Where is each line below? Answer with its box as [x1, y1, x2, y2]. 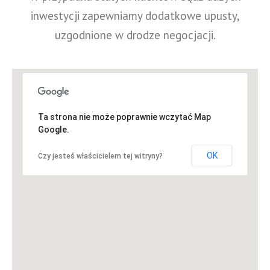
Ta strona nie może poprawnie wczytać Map [37, 111, 211, 122]
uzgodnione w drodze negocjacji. [54, 27, 216, 42]
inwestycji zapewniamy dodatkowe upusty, [30, 8, 240, 23]
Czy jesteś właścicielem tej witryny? [37, 151, 163, 160]
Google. [37, 124, 69, 134]
